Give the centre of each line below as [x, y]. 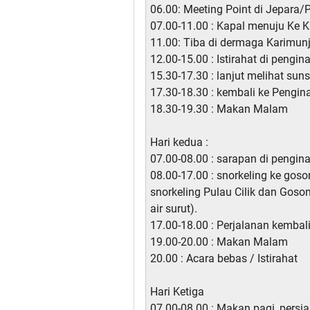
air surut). [174, 209]
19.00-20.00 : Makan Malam [219, 242]
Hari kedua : [179, 143]
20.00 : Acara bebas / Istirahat [224, 259]
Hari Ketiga [177, 292]
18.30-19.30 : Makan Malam [219, 109]
